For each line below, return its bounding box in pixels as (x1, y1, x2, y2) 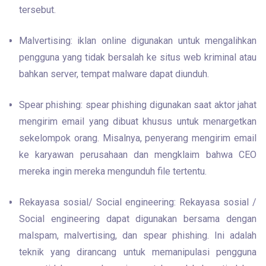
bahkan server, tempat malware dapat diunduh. (19, 68, 209, 80)
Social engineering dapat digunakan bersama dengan (19, 213, 256, 224)
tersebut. (19, 4, 56, 15)
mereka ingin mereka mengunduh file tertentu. (19, 166, 207, 177)
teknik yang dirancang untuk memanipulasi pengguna (19, 246, 256, 258)
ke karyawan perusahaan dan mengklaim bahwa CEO (19, 149, 256, 160)
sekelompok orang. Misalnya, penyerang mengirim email (19, 132, 256, 144)
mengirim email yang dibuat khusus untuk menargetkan (19, 116, 256, 127)
